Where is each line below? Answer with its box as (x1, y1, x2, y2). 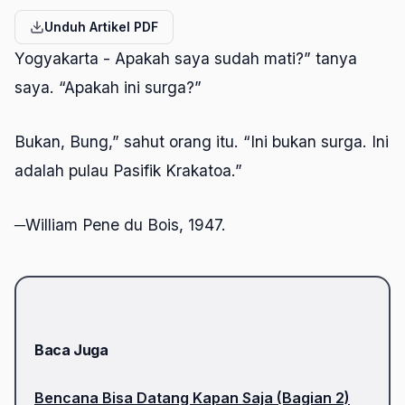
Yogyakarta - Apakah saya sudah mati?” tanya (14, 48, 357, 68)
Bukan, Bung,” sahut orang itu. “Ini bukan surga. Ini (14, 131, 389, 151)
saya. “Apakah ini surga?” (14, 77, 202, 97)
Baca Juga (34, 340, 108, 359)
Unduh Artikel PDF (44, 18, 158, 34)
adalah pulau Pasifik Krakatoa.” (14, 160, 242, 180)
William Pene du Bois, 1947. (25, 214, 226, 234)
